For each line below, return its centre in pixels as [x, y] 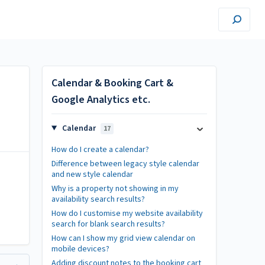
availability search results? [98, 199]
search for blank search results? [108, 224]
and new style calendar [92, 174]
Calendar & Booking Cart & [112, 83]
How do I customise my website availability [127, 214]
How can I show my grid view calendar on [123, 238]
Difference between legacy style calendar [125, 164]
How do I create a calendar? [100, 150]
